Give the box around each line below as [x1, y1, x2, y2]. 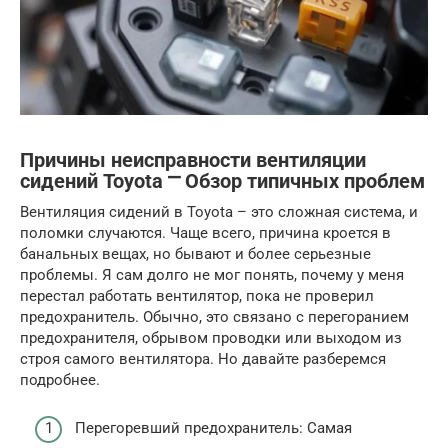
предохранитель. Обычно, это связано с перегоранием [20, 307, 409, 326]
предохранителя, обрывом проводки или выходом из [20, 328, 402, 347]
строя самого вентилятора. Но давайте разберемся [20, 349, 386, 368]
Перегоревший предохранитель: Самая [75, 419, 352, 438]
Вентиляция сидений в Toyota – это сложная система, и [20, 202, 418, 221]
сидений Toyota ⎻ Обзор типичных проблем [20, 169, 425, 193]
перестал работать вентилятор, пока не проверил [20, 286, 374, 305]
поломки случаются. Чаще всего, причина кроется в [20, 223, 391, 242]
